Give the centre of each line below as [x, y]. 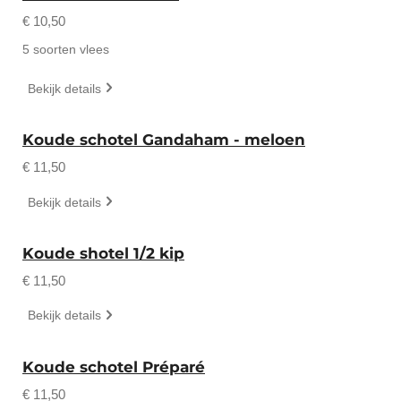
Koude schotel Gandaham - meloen [164, 140]
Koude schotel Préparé [114, 367]
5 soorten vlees [66, 49]
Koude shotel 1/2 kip [103, 253]
